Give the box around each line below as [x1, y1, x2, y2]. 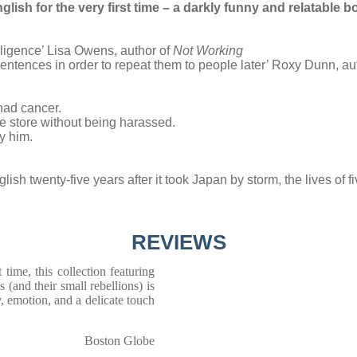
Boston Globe [84, 334, 155, 347]
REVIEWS [131, 230, 226, 254]
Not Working [173, 44, 243, 57]
